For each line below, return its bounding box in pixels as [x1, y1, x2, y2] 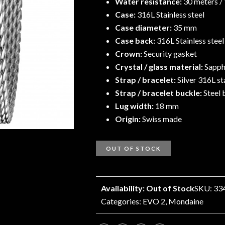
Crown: [115, 49, 144, 58]
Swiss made [142, 114, 182, 124]
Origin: [115, 114, 142, 124]
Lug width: [115, 101, 155, 110]
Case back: [115, 36, 157, 45]
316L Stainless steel [137, 10, 204, 19]
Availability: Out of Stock [101, 183, 194, 193]
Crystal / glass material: [115, 62, 204, 71]
